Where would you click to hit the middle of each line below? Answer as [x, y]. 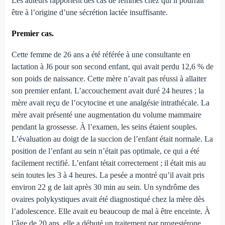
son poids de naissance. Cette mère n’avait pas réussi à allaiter [109, 79]
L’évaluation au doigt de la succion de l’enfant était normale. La [112, 139]
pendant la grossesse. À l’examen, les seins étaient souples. [104, 127]
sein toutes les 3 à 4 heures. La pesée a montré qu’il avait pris [108, 175]
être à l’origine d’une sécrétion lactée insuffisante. [90, 13]
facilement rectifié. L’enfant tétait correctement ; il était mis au [108, 163]
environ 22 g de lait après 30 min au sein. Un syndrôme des [105, 187]
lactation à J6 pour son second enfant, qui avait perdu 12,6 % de [112, 67]
